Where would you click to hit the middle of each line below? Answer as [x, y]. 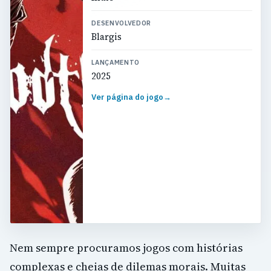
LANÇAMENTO [116, 63]
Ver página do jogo [128, 97]
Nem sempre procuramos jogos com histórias [126, 248]
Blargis [107, 37]
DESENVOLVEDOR [121, 23]
